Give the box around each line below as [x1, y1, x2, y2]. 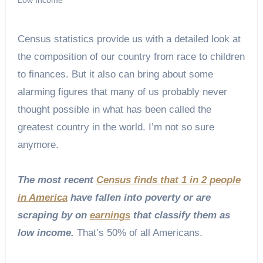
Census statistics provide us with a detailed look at [17, 33, 25, 45]
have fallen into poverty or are [67, 191, 211, 203]
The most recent [17, 174, 96, 186]
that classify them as [130, 209, 230, 221]
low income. [17, 227, 74, 238]
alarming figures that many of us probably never [17, 86, 227, 97]
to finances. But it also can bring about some [17, 68, 213, 80]
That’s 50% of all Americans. [73, 227, 203, 238]
